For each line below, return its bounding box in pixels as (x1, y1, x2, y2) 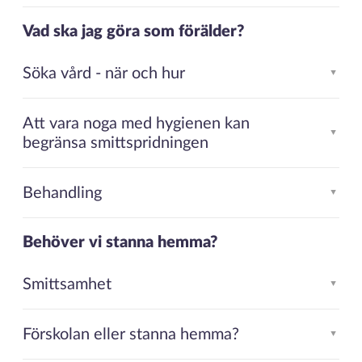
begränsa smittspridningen (22, 134, 208, 151)
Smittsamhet (22, 276, 112, 293)
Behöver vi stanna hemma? (22, 234, 217, 250)
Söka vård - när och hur (22, 65, 185, 82)
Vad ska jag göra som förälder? (22, 23, 244, 40)
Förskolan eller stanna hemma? (22, 326, 239, 343)
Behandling (22, 184, 102, 201)
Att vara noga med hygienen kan (22, 115, 250, 132)
